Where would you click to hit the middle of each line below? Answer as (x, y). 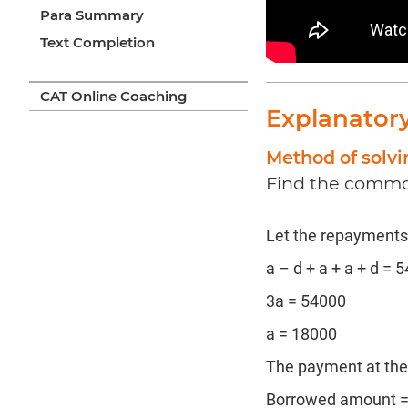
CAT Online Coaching (113, 97)
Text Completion (97, 43)
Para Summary (92, 15)
